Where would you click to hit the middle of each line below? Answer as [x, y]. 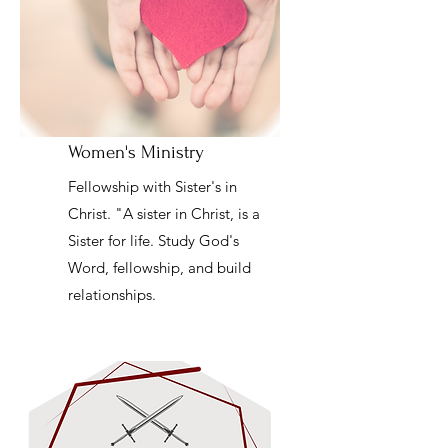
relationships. [112, 294]
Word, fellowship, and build [159, 267]
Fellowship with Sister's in [152, 186]
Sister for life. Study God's [153, 240]
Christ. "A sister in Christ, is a [164, 213]
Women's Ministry [136, 152]
